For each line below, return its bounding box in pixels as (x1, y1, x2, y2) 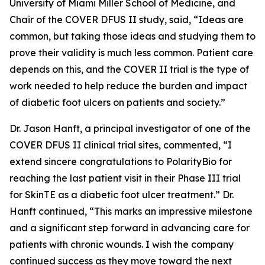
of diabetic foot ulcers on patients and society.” (9, 96, 225, 108)
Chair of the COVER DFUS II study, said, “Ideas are (9, 14, 244, 25)
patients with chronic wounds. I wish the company (9, 238, 234, 250)
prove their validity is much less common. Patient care (9, 47, 253, 59)
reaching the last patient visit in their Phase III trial (9, 172, 241, 184)
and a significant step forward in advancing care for (9, 222, 250, 234)
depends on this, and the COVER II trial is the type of (9, 63, 249, 75)
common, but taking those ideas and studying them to (9, 30, 256, 42)
